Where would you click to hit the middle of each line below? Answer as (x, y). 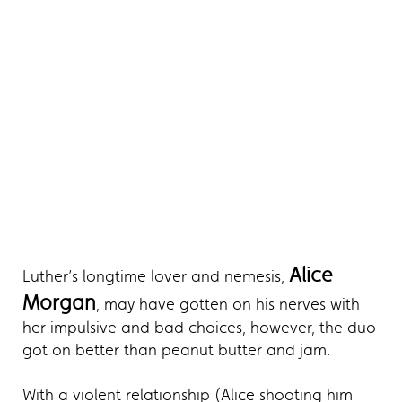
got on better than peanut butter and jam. (176, 350)
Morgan (59, 303)
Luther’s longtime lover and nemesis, (156, 277)
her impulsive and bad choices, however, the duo (199, 328)
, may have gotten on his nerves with (228, 305)
